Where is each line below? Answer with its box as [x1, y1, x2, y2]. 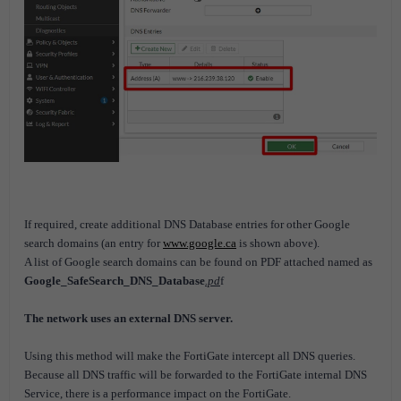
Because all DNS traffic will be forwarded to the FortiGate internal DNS [24, 367, 367, 381]
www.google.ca [163, 235, 236, 250]
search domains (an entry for [24, 235, 163, 250]
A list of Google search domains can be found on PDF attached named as [24, 254, 372, 269]
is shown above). [236, 235, 320, 250]
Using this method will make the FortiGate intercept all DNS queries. [24, 348, 355, 363]
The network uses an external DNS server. [24, 311, 233, 325]
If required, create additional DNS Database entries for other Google [24, 217, 350, 231]
